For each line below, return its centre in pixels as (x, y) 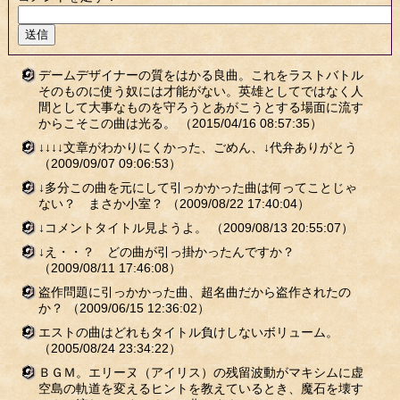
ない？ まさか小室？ (102, 204)
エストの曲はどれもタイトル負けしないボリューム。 (188, 332)
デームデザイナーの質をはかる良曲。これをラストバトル (200, 75)
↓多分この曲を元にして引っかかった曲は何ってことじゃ (197, 187)
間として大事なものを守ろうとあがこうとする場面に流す (200, 107)
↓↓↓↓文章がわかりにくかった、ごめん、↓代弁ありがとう (197, 147)
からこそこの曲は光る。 (108, 123)
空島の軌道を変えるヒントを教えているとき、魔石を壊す (200, 388)
